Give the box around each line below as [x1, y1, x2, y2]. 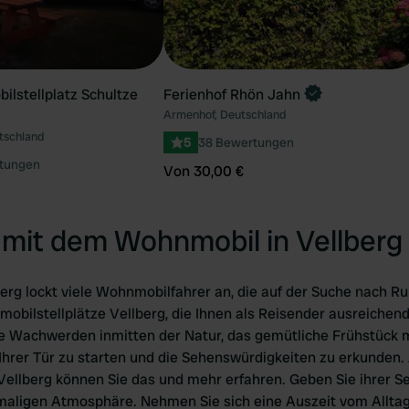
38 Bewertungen [198, 134, 294, 151]
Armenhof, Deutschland [163, 107, 286, 122]
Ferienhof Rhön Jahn [163, 85, 300, 104]
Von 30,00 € [163, 162, 244, 181]
